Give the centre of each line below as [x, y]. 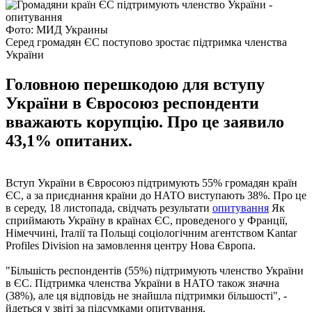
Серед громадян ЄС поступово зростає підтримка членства [146, 42]
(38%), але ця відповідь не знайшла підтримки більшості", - [146, 295]
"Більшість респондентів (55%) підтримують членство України [155, 270]
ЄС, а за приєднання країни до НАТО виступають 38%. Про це [156, 195]
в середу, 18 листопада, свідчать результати [109, 208]
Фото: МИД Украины [57, 29]
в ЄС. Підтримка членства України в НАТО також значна [142, 283]
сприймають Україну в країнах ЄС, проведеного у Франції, [147, 220]
